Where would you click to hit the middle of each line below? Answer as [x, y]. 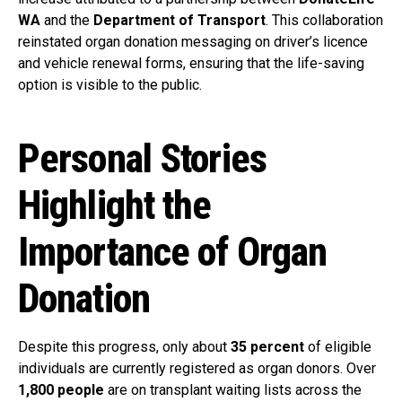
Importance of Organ [173, 253]
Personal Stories [142, 159]
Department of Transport [179, 21]
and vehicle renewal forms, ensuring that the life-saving [191, 64]
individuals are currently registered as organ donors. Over [197, 369]
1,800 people [61, 390]
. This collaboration [324, 21]
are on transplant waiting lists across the [233, 390]
